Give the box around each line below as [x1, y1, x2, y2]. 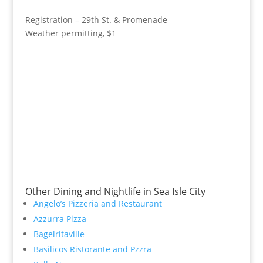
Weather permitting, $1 [25, 28, 116, 39]
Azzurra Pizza [33, 213, 86, 224]
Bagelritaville [33, 228, 85, 240]
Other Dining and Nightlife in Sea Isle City [25, 185, 205, 198]
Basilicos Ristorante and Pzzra [33, 244, 151, 255]
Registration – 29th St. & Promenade [25, 14, 167, 25]
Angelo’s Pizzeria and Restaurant [33, 198, 162, 209]
